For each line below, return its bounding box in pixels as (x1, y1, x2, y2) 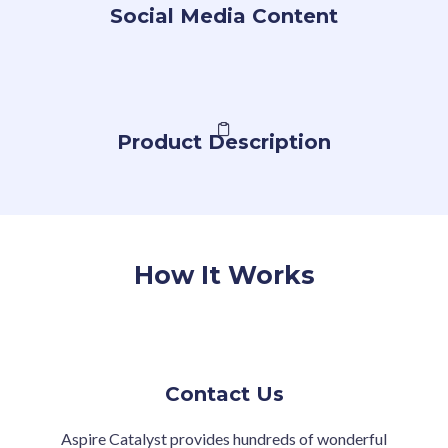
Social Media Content (110, 4, 338, 28)
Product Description (117, 130, 331, 154)
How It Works (133, 260, 315, 290)
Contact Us (164, 382, 284, 406)
